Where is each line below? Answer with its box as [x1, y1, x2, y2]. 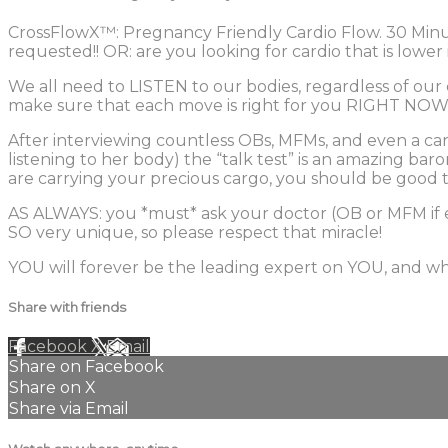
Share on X [9, 378, 96, 398]
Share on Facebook [9, 357, 164, 377]
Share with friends [8, 299, 126, 316]
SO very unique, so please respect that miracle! [8, 222, 382, 242]
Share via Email [9, 399, 129, 419]
